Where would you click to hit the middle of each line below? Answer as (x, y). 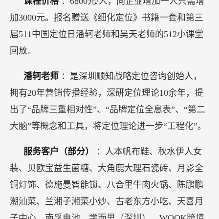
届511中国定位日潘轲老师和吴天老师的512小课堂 (107, 34)
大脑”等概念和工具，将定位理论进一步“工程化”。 (108, 126)
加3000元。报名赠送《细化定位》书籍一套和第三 (107, 18)
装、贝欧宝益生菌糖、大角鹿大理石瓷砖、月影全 (107, 168)
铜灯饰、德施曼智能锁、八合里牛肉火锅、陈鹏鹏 (107, 185)
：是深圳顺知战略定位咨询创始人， (131, 76)
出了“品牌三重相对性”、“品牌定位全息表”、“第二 (108, 109)
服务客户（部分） (60, 152)
